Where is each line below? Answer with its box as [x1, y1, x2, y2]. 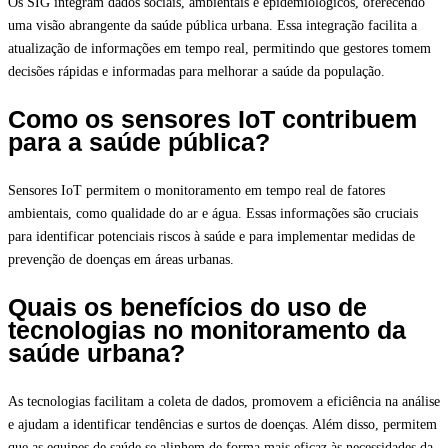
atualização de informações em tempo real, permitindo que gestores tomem [8, 41, 431, 57]
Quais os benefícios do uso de [8, 293, 367, 322]
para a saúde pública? [8, 128, 270, 157]
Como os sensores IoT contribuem [8, 105, 417, 134]
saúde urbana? [8, 339, 185, 368]
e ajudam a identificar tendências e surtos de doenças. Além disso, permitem [8, 417, 437, 433]
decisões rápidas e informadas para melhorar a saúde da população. [8, 64, 385, 80]
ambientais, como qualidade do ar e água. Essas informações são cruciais [8, 206, 418, 222]
